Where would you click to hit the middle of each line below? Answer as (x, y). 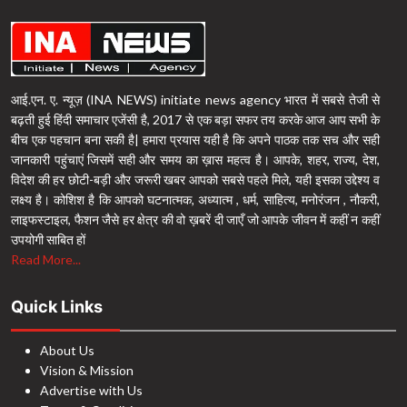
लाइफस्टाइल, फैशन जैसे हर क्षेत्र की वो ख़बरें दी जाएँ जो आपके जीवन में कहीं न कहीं (195, 219)
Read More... (46, 259)
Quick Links (57, 306)
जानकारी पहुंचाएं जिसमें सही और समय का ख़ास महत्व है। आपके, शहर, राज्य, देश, (195, 159)
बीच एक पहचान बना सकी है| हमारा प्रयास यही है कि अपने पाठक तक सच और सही (195, 139)
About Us (67, 350)
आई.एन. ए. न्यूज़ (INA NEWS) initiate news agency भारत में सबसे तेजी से (195, 99)
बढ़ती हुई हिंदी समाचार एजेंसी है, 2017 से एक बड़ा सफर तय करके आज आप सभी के (195, 119)
